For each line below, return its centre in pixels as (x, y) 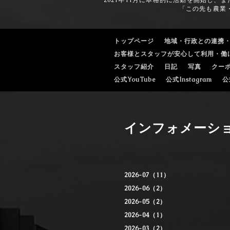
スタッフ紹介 (134, 67)
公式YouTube (135, 80)
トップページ (134, 41)
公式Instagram (189, 80)
